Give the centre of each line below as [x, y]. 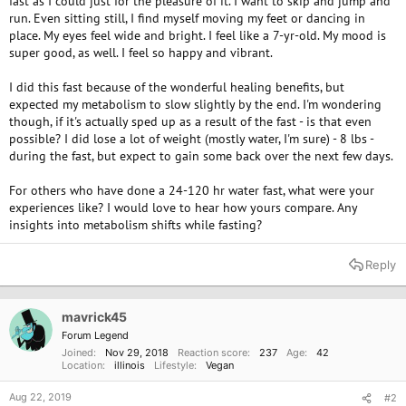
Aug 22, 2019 [40, 397]
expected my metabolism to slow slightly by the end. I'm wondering [195, 104]
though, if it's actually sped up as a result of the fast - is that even [190, 121]
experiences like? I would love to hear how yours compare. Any [183, 208]
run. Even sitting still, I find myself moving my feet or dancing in [187, 18]
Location [82, 365]
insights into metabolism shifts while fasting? [135, 225]
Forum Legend [95, 335]
